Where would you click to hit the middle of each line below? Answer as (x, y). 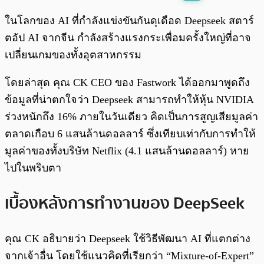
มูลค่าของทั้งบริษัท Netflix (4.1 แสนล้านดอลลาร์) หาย (127, 151)
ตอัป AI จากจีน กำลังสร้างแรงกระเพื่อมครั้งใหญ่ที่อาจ (128, 38)
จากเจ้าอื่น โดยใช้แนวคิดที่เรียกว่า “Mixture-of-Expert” (129, 255)
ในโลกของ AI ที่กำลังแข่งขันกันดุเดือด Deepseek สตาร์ (129, 21)
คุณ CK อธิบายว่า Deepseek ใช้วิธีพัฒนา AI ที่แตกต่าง (128, 238)
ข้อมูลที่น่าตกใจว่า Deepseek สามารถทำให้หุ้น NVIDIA (129, 100)
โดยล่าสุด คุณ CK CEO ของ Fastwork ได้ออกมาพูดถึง (127, 83)
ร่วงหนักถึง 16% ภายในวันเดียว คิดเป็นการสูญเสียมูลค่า (131, 117)
